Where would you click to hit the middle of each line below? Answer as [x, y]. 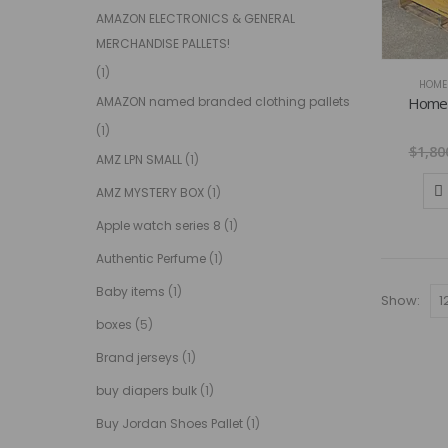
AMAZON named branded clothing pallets [222, 101]
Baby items [130, 291]
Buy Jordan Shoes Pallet [169, 423]
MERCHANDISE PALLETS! [162, 43]
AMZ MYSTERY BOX [149, 192]
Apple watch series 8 [158, 225]
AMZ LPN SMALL [138, 159]
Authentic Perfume [150, 258]
